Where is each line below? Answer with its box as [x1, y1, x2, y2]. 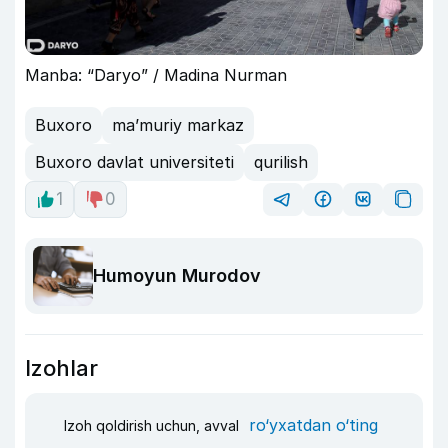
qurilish [254, 152, 308, 173]
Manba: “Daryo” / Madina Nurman [25, 64, 287, 85]
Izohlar [25, 354, 98, 381]
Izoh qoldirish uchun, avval [64, 417, 243, 435]
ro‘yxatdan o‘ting [249, 415, 378, 436]
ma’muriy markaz [112, 115, 244, 136]
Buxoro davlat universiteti [35, 152, 234, 173]
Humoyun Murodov [93, 265, 261, 287]
